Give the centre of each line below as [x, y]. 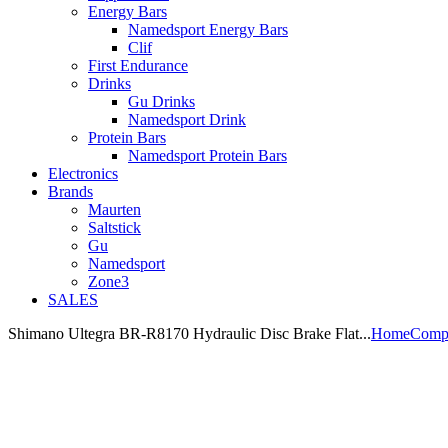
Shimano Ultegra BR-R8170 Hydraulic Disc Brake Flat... [189, 333]
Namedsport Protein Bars [207, 155]
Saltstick [114, 227]
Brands [70, 191]
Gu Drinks [161, 101]
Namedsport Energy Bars [208, 29]
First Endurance [138, 65]
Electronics [83, 173]
